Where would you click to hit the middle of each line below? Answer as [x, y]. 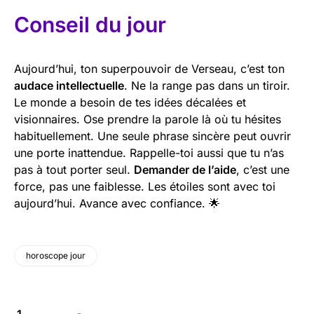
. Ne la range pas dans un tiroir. [207, 85]
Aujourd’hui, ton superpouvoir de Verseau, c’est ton [149, 68]
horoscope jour [56, 255]
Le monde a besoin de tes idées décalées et [130, 102]
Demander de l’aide [185, 169]
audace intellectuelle [69, 85]
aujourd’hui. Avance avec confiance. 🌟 [117, 203]
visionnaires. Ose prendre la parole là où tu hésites [148, 119]
